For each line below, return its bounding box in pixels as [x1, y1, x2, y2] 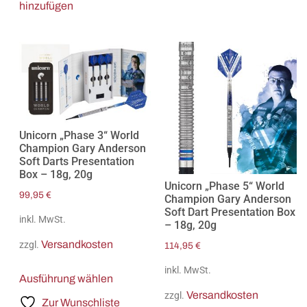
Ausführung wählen [19, 273, 113, 285]
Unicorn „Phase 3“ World [19, 128, 139, 142]
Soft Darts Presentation [19, 154, 134, 168]
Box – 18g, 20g [19, 167, 93, 181]
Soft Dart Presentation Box [164, 205, 296, 219]
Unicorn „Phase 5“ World [164, 179, 285, 193]
